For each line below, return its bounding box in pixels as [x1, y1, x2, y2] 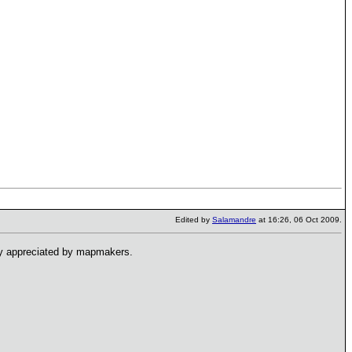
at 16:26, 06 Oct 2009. [256, 215, 342, 224]
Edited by [175, 215, 212, 224]
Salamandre [212, 215, 256, 224]
